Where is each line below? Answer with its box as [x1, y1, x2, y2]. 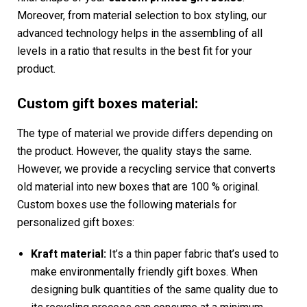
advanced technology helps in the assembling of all [17, 27, 262, 40]
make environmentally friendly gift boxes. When [31, 265, 258, 278]
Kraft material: [31, 247, 109, 260]
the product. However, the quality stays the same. [17, 144, 251, 158]
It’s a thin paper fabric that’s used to [109, 247, 279, 260]
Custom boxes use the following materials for [17, 197, 236, 211]
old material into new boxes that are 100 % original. [17, 180, 260, 193]
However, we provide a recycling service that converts [17, 162, 275, 175]
